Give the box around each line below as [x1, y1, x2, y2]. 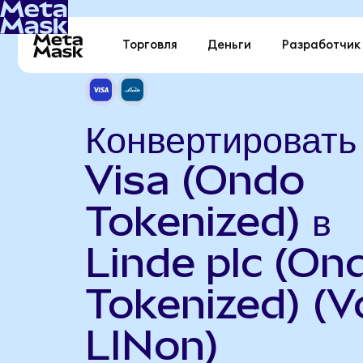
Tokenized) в [84, 197, 331, 245]
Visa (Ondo [84, 156, 305, 203]
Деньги [207, 39, 252, 52]
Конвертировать [84, 114, 357, 162]
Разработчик [281, 39, 361, 52]
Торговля [122, 39, 178, 52]
